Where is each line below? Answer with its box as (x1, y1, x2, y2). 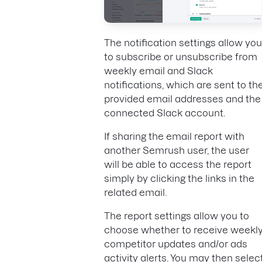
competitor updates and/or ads (104, 239, 247, 250)
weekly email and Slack (104, 65, 213, 77)
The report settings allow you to (104, 211, 249, 222)
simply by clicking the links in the (104, 173, 254, 184)
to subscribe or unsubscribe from (104, 51, 257, 63)
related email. (104, 187, 167, 198)
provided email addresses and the (104, 94, 261, 105)
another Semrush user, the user (104, 145, 249, 156)
